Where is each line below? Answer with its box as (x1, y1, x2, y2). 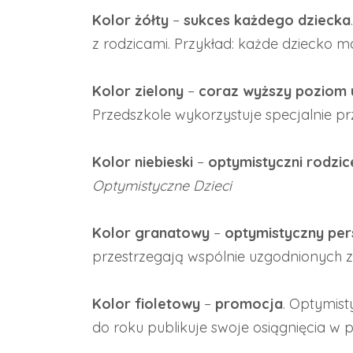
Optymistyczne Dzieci (92, 176, 232, 195)
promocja (215, 295, 283, 313)
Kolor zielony (92, 82, 184, 100)
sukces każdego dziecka (184, 11, 351, 29)
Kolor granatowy (92, 224, 210, 242)
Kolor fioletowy (92, 295, 200, 313)
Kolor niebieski (92, 153, 197, 171)
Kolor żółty (92, 11, 169, 29)
